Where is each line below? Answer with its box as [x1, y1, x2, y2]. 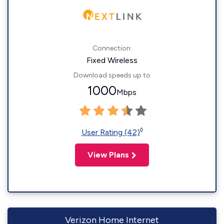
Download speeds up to [73, 71, 150, 80]
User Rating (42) [81, 127, 140, 137]
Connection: [92, 44, 132, 53]
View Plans [87, 150, 129, 160]
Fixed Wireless [86, 55, 137, 65]
